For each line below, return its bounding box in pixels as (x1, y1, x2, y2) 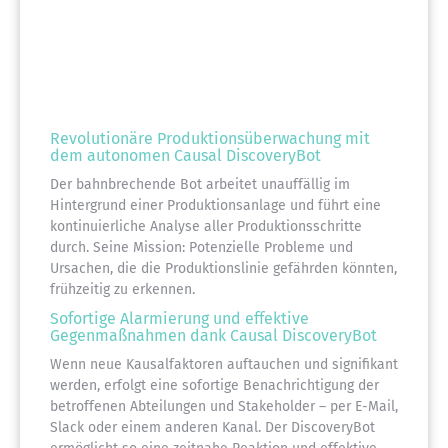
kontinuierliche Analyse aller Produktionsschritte (50, 217, 362, 235)
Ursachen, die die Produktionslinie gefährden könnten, (50, 259, 397, 277)
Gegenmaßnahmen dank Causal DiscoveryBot (50, 325, 377, 345)
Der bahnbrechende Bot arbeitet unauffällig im (50, 175, 350, 193)
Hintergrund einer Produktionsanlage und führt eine (50, 196, 381, 214)
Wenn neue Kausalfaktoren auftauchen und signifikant (50, 355, 398, 373)
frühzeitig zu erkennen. (50, 280, 195, 298)
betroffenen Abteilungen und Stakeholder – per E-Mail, (50, 397, 398, 415)
